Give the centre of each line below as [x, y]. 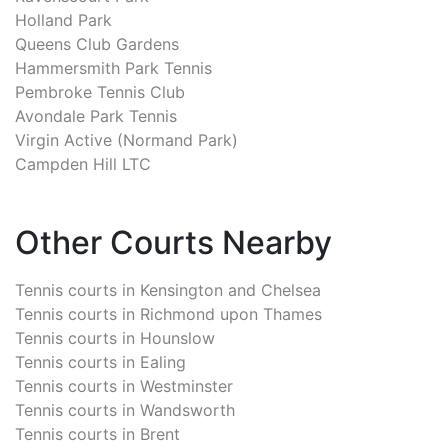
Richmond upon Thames [231, 313]
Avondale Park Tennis [96, 115]
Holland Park [63, 19]
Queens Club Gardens [97, 43]
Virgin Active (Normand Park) [126, 139]
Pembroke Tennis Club [100, 91]
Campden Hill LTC [83, 163]
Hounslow [177, 337]
